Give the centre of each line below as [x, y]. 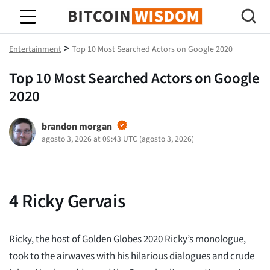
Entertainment [35, 49]
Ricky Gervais [72, 201]
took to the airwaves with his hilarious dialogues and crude [132, 256]
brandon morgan [77, 127]
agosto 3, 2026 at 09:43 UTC [89, 139]
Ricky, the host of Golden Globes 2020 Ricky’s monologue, [127, 239]
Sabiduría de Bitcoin [135, 27]
